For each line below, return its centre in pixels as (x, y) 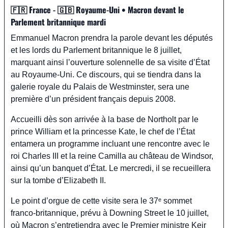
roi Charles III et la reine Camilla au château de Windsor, (112, 156)
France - (42, 9)
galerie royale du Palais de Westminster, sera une (100, 87)
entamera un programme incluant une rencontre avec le (110, 144)
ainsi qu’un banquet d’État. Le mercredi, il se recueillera (111, 168)
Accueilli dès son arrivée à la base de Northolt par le (105, 119)
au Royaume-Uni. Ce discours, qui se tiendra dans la (106, 74)
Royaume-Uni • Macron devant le (129, 9)
